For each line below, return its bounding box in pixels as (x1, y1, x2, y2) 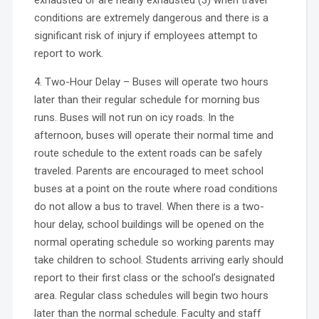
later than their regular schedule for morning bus (33, 93, 260, 106)
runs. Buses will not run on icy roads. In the (33, 110, 234, 124)
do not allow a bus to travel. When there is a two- (33, 199, 264, 213)
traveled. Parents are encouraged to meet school (33, 164, 263, 177)
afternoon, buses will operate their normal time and (33, 128, 273, 142)
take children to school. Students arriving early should (33, 253, 283, 266)
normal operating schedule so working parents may (33, 235, 274, 249)
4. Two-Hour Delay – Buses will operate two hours (33, 75, 268, 88)
